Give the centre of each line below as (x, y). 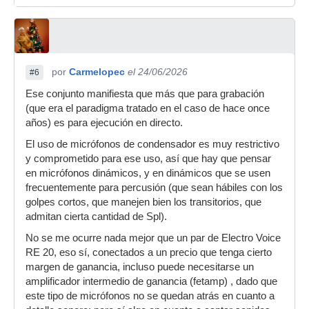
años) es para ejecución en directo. (106, 122)
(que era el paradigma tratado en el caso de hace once (148, 108)
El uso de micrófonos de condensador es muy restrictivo (152, 144)
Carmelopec (97, 71)
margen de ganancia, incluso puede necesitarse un (140, 267)
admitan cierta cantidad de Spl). (96, 216)
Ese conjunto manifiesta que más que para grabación (145, 93)
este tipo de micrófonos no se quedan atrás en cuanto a (150, 296)
